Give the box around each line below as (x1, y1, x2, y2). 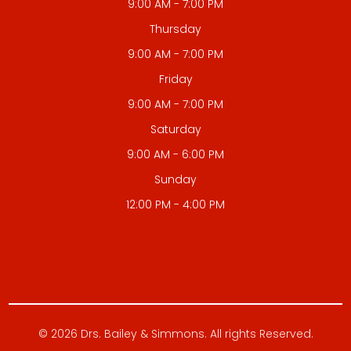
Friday (158, 71, 193, 87)
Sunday (154, 171, 197, 187)
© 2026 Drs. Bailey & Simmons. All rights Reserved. (38, 325, 313, 342)
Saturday (150, 121, 201, 137)
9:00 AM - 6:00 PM (127, 146, 224, 162)
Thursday (150, 20, 201, 37)
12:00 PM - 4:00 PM (126, 196, 225, 212)
